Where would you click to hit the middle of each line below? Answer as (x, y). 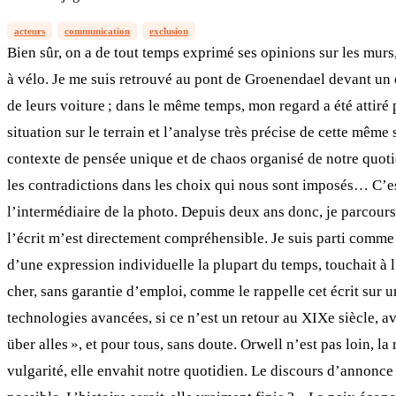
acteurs (30, 30)
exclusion (169, 30)
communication (97, 30)
